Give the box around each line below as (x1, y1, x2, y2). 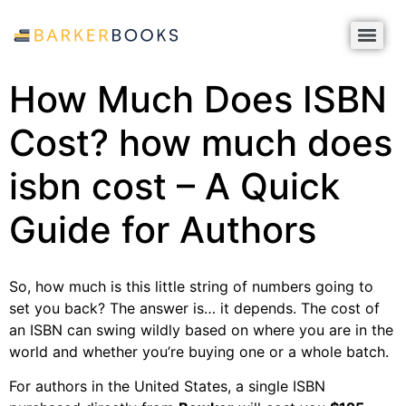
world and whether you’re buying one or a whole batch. (9, 343, 389, 361)
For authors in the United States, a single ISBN (9, 377, 325, 396)
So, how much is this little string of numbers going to (9, 277, 373, 295)
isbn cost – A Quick (9, 164, 340, 208)
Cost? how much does (9, 121, 392, 165)
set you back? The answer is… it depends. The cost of (9, 299, 380, 317)
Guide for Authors (9, 208, 316, 252)
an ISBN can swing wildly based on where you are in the (9, 321, 393, 339)
